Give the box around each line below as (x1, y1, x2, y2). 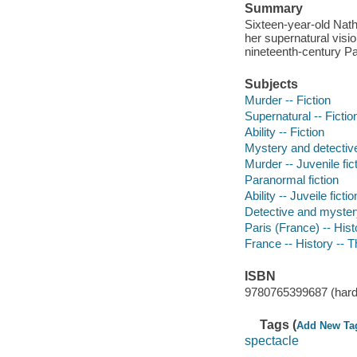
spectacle (244, 333, 299, 347)
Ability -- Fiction (244, 124, 324, 139)
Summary (244, 2, 303, 16)
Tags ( (260, 318, 297, 331)
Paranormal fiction (244, 172, 339, 186)
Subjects (244, 77, 298, 92)
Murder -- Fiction (244, 92, 331, 107)
